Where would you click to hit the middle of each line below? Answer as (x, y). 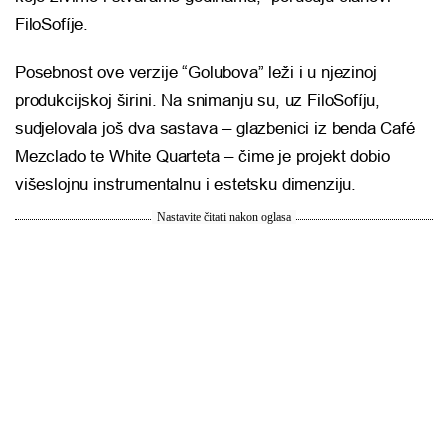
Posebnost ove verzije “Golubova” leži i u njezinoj (196, 73)
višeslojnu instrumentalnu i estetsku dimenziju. (186, 185)
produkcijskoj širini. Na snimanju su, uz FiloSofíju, (198, 101)
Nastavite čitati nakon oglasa (224, 217)
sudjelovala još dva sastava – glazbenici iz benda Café (215, 129)
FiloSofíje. (52, 25)
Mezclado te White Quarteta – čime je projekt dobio (202, 157)
